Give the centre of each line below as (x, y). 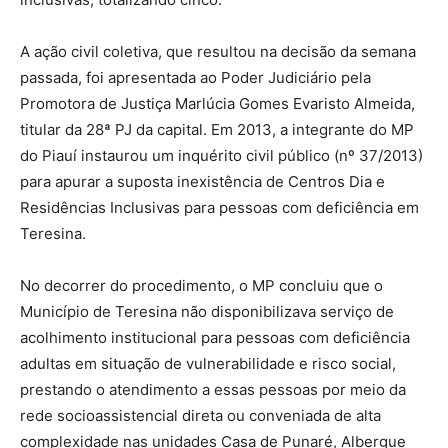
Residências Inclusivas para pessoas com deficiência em (219, 208)
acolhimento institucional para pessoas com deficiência (215, 338)
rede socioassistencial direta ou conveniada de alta (200, 416)
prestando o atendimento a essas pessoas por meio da (213, 390)
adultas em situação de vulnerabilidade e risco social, (208, 364)
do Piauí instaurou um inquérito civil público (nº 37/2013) (221, 156)
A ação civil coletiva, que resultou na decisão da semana (218, 52)
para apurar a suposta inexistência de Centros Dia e (202, 182)
